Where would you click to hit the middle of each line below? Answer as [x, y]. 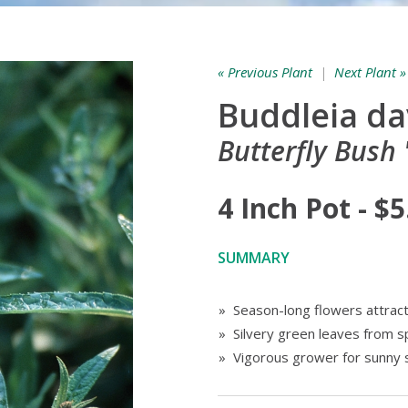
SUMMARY [254, 258]
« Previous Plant [265, 72]
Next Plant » [370, 72]
